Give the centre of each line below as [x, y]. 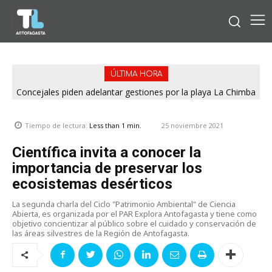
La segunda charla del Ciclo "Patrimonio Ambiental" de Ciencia [124, 204]
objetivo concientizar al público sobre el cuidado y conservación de [134, 223]
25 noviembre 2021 [192, 125]
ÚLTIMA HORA [136, 74]
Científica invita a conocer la [107, 152]
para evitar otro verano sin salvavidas [136, 102]
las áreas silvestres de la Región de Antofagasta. [101, 233]
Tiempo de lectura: [57, 126]
